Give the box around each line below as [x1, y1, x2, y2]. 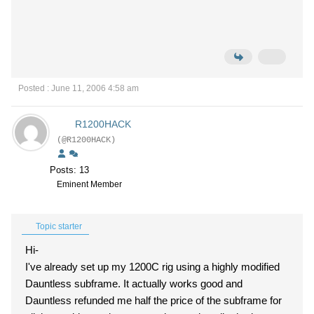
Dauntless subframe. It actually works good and [25, 278, 243, 289]
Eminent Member [57, 179, 122, 189]
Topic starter [34, 221, 82, 231]
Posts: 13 [50, 165, 89, 175]
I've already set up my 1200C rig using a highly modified [25, 261, 280, 273]
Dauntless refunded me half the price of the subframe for [25, 294, 282, 306]
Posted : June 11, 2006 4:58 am [18, 83, 139, 93]
